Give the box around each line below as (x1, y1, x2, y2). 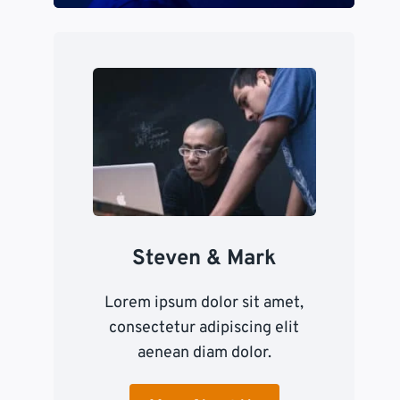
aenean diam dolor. (137, 343, 271, 364)
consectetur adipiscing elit (109, 318, 300, 339)
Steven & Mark (132, 246, 277, 273)
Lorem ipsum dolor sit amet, (104, 293, 304, 314)
